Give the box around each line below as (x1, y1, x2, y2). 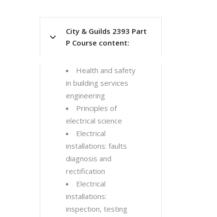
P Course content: (66, 38, 129, 47)
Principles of (76, 103, 117, 113)
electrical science (66, 116, 122, 125)
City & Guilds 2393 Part (66, 26, 147, 36)
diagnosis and (66, 154, 111, 163)
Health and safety (76, 65, 136, 75)
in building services (66, 78, 128, 88)
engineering (66, 91, 105, 100)
